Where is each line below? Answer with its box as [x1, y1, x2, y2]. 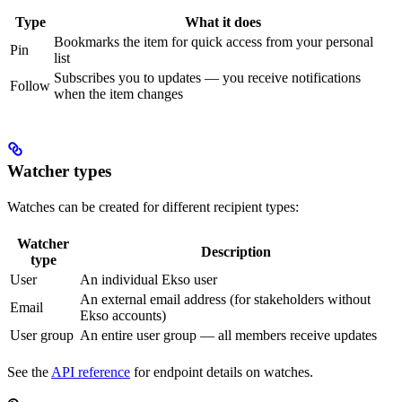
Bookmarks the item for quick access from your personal [54, 33, 373, 49]
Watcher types [7, 162, 111, 181]
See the [7, 364, 51, 380]
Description [201, 244, 271, 260]
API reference [51, 364, 130, 380]
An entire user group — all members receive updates [80, 328, 377, 344]
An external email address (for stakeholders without [80, 292, 371, 308]
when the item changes [54, 85, 183, 101]
